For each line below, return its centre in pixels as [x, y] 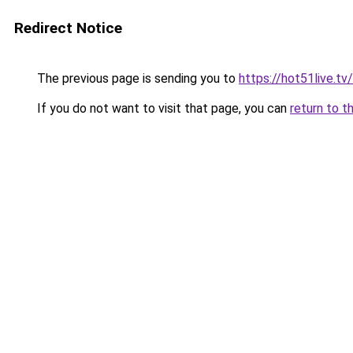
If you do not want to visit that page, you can [162, 108]
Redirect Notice [68, 28]
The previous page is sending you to [136, 78]
